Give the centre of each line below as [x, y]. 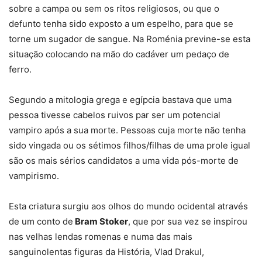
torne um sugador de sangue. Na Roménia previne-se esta [130, 39]
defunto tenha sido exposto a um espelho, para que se [121, 23]
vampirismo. [34, 175]
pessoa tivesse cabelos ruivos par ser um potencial [115, 115]
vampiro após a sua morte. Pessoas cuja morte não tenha [127, 130]
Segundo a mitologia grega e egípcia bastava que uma [120, 99]
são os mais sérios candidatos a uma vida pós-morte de [124, 160]
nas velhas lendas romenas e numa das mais [101, 236]
